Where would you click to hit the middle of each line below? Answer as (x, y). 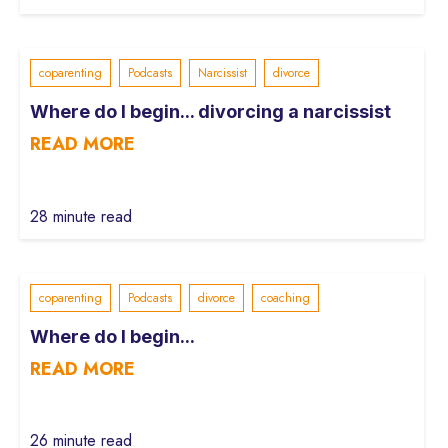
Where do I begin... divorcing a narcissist (210, 112)
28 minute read (81, 216)
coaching (285, 297)
